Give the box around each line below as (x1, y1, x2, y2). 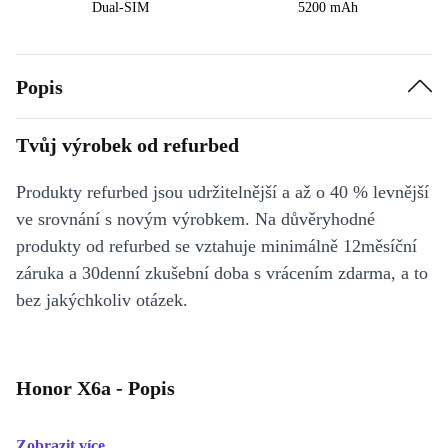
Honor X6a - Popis (16, 377, 175, 400)
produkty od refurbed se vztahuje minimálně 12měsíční (16, 236, 417, 257)
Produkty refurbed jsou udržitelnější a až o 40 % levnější (16, 182, 429, 203)
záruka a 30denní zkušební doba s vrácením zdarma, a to (16, 263, 428, 284)
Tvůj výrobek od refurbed (16, 134, 239, 157)
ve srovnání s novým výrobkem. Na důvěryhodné (16, 209, 375, 230)
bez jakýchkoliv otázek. (16, 290, 188, 311)
